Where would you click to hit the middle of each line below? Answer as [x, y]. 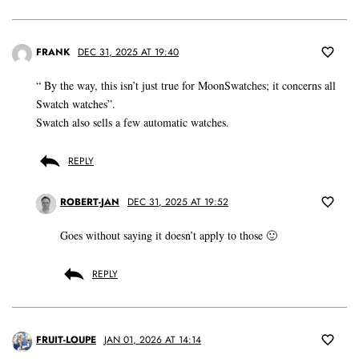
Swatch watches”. [76, 104]
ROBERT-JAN [90, 202]
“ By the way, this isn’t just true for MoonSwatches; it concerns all [186, 86]
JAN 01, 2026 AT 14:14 [153, 340]
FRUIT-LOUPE [66, 340]
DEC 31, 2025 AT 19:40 [128, 52]
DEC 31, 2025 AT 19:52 [178, 202]
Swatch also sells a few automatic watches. [133, 123]
